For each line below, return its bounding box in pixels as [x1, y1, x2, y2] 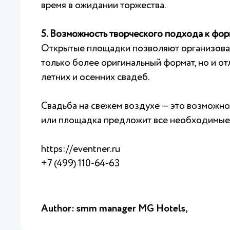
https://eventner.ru [41, 144, 120, 154]
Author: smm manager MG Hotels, [41, 204, 188, 214]
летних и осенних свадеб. [41, 72, 150, 82]
